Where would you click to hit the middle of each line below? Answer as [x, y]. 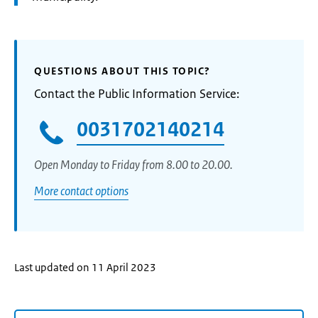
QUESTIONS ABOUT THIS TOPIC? [122, 71]
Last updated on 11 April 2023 [85, 267]
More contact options [81, 191]
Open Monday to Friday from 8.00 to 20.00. [135, 164]
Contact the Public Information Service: [137, 94]
